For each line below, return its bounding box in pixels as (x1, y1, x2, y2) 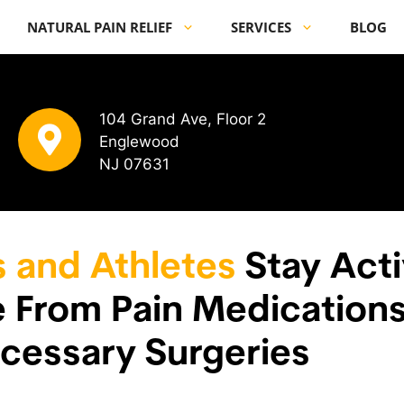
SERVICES (230, 18, 291, 36)
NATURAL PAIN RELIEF (26, 18, 172, 36)
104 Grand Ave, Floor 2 (98, 110, 266, 128)
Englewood (98, 133, 179, 151)
